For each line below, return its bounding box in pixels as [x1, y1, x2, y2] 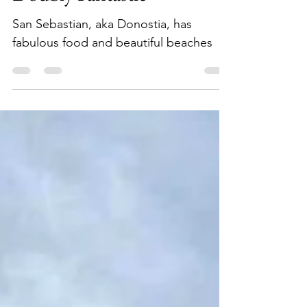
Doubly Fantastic [12, 10, 147, 37]
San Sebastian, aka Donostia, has [12, 47, 192, 62]
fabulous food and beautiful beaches [12, 65, 212, 80]
